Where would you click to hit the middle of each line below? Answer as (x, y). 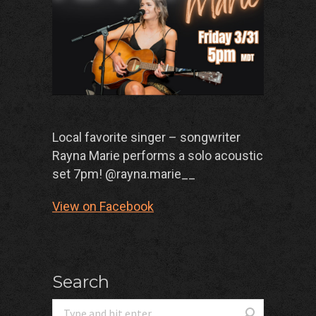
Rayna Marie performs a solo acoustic (158, 156)
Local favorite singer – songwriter (146, 138)
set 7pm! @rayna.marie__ (124, 174)
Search (81, 282)
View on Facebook (103, 207)
